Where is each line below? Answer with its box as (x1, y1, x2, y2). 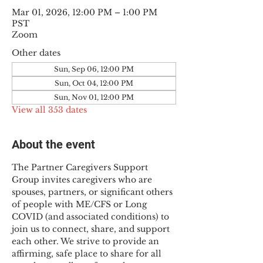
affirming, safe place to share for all (12, 248, 164, 259)
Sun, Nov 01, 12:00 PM (54, 93, 134, 102)
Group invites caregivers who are (12, 174, 154, 185)
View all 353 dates (12, 104, 87, 115)
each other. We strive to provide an (12, 236, 161, 247)
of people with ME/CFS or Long (12, 199, 149, 210)
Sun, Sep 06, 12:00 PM (54, 65, 134, 73)
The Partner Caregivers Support (12, 162, 150, 173)
